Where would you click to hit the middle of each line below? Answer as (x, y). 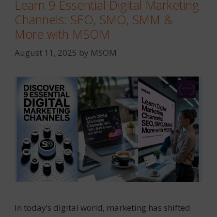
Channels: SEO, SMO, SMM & (93, 20)
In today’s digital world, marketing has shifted (102, 207)
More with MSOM (62, 34)
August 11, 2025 (46, 52)
